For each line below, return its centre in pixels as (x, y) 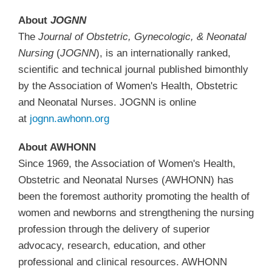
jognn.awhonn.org (70, 118)
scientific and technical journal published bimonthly (133, 69)
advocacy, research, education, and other (112, 245)
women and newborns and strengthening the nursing (136, 212)
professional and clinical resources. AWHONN (123, 262)
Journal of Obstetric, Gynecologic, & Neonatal (142, 36)
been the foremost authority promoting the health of (134, 196)
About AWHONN (57, 147)
